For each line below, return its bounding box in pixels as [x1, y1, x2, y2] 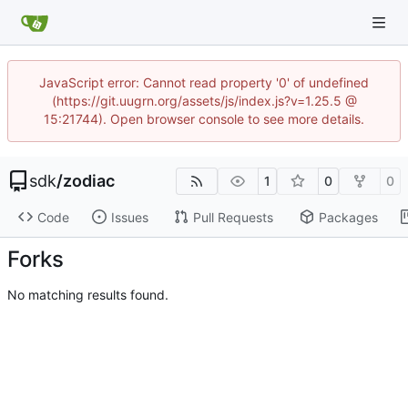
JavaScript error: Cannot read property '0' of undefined [39, 75, 369, 90]
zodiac [63, 171, 115, 190]
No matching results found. [7, 286, 168, 302]
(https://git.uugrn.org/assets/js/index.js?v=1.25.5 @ [51, 93, 357, 108]
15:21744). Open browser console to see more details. [44, 111, 364, 127]
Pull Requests [192, 209, 273, 225]
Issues [110, 209, 148, 225]
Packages [318, 209, 378, 225]
